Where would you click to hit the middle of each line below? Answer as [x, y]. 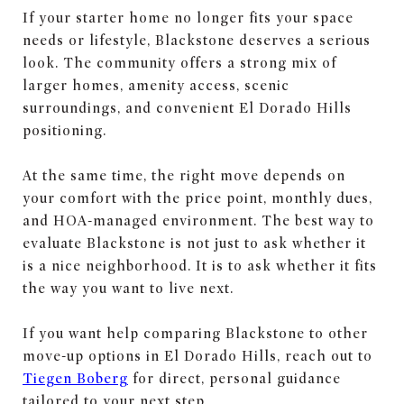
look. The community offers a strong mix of [179, 63]
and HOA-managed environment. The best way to [198, 220]
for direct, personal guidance [234, 378]
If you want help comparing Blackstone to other [195, 333]
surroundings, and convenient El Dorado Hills [187, 108]
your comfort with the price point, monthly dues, [197, 198]
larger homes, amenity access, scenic [156, 85]
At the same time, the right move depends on [184, 175]
